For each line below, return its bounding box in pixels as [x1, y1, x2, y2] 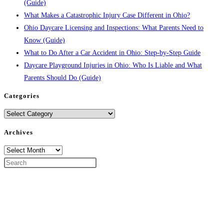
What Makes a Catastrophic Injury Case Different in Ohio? [24, 11, 190, 19]
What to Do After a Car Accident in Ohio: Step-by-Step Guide [24, 48, 200, 56]
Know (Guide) [24, 36, 65, 44]
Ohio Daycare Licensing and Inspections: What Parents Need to [24, 23, 203, 31]
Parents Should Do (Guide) [24, 73, 101, 81]
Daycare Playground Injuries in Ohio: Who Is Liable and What [24, 61, 202, 69]
